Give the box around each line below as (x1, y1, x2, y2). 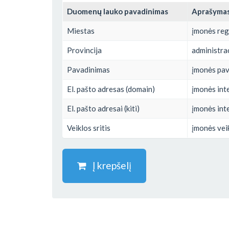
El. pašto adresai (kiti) (67, 103, 140, 113)
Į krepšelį (86, 159, 131, 171)
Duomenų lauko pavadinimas (67, 6, 168, 16)
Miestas (67, 26, 95, 35)
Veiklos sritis (67, 123, 110, 132)
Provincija (67, 45, 102, 55)
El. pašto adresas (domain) (67, 84, 155, 94)
